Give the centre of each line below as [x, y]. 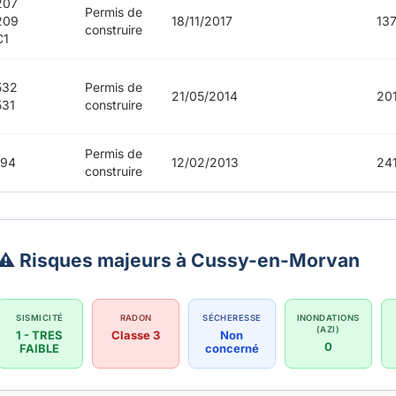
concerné [232, 349]
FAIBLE [40, 349]
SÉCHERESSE [232, 318]
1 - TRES [40, 335]
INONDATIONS [328, 318]
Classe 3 [136, 335]
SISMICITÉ [40, 318]
